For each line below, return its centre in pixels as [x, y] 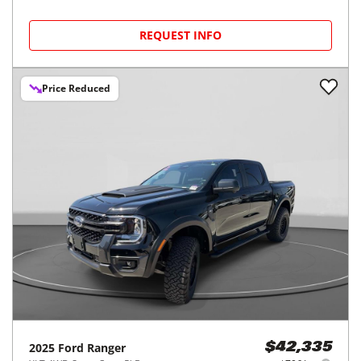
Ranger [106, 347]
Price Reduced [76, 88]
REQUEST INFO [180, 35]
